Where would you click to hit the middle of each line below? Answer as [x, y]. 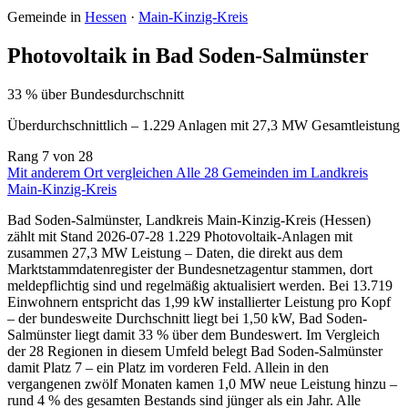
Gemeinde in [46, 16]
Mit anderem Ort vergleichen [92, 172]
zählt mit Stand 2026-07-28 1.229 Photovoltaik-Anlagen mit [180, 236]
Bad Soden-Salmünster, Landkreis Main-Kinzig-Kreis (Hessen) [189, 219]
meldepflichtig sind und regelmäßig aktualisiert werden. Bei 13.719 [200, 285]
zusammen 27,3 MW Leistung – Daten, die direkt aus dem [175, 252]
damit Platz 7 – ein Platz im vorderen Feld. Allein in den [168, 367]
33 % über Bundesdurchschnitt [96, 94]
